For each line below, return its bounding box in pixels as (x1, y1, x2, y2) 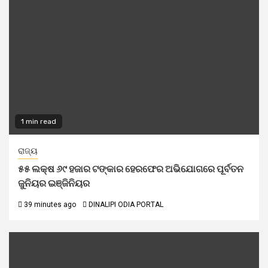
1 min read (21, 117, 56, 126)
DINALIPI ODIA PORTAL (89, 200, 163, 209)
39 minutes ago (22, 200, 76, 209)
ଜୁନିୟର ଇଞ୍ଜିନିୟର (18, 178, 90, 189)
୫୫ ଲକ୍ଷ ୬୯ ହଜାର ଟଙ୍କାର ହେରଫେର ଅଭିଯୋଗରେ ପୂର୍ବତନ (18, 163, 243, 175)
